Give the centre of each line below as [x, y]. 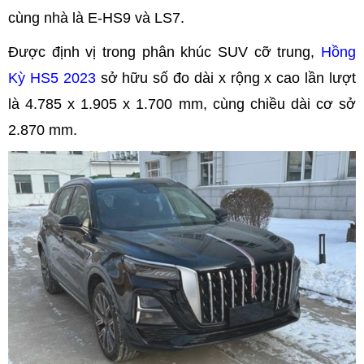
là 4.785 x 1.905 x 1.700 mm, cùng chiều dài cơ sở [182, 104]
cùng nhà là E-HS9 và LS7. [96, 17]
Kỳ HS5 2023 [52, 78]
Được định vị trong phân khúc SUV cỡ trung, [165, 52]
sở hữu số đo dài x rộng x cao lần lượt [226, 78]
